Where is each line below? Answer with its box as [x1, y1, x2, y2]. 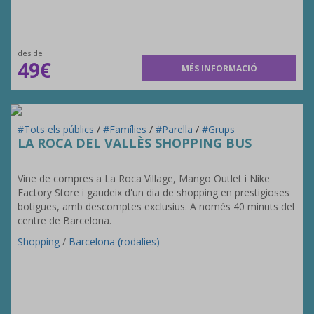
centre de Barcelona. [18, 214, 111, 227]
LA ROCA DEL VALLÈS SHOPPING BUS [18, 135, 252, 151]
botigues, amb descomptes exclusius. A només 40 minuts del [18, 200, 294, 213]
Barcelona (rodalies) [69, 235, 160, 248]
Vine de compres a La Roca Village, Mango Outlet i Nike [18, 172, 270, 185]
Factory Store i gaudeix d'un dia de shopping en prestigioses [18, 186, 289, 199]
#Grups [202, 123, 235, 136]
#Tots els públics [18, 123, 97, 136]
